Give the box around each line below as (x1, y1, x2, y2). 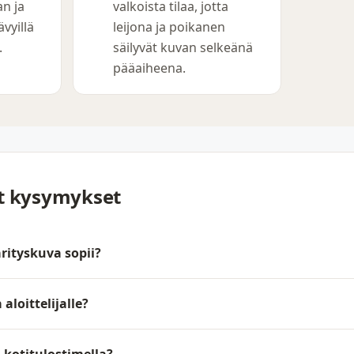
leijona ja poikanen (113, 18, 225, 36)
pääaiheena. (113, 59, 186, 77)
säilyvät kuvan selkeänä (113, 39, 253, 57)
